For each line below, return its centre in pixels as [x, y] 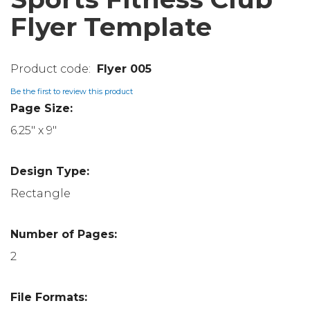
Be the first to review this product [72, 91]
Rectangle [40, 193]
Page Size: [42, 108]
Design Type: [50, 171]
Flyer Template [111, 26]
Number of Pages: [64, 234]
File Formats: [49, 297]
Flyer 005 [124, 69]
